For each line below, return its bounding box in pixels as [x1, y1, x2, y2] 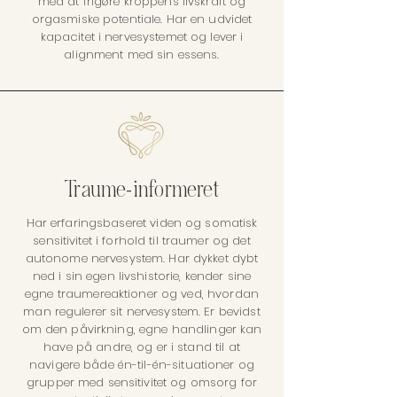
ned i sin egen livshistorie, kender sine [32, 268, 252, 284]
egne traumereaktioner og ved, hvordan [25, 285, 259, 302]
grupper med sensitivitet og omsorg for [27, 374, 257, 391]
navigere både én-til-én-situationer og [29, 356, 254, 373]
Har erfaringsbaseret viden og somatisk [26, 214, 258, 231]
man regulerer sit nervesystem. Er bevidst [23, 303, 261, 320]
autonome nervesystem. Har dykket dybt [25, 250, 259, 267]
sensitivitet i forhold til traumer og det [33, 232, 251, 249]
